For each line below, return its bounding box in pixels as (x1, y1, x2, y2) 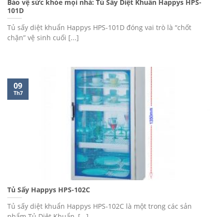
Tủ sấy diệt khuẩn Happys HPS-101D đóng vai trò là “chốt (7, 22, 191, 32)
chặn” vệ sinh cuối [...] (7, 32, 79, 42)
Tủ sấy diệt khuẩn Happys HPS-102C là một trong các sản (7, 201, 192, 211)
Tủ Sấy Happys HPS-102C (7, 185, 90, 194)
